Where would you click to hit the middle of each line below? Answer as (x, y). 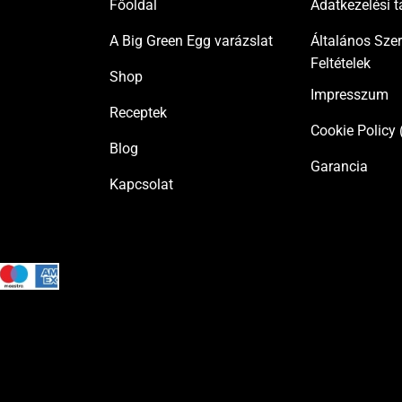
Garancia (339, 166)
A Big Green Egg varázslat (191, 41)
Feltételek (340, 64)
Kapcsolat (141, 185)
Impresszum (349, 94)
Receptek (138, 113)
